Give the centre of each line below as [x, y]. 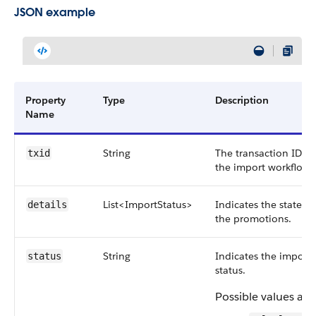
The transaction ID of [265, 153]
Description [242, 100]
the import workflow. [264, 167]
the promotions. [253, 219]
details [47, 205]
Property [45, 100]
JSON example [55, 12]
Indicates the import [263, 256]
